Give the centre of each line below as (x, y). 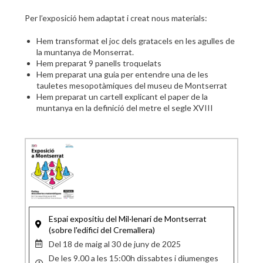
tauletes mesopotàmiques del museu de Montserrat (132, 85)
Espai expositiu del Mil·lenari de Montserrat (127, 218)
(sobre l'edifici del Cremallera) (102, 230)
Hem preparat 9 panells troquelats (100, 63)
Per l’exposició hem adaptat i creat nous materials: (116, 18)
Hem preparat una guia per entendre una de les (123, 74)
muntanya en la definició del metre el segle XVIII (126, 108)
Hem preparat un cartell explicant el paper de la (122, 97)
